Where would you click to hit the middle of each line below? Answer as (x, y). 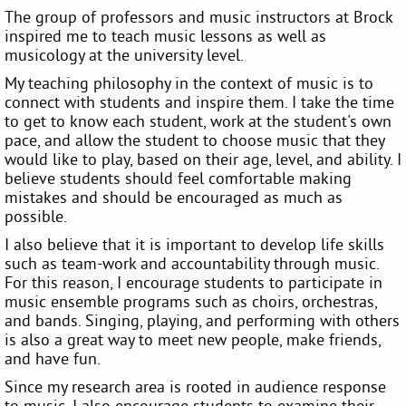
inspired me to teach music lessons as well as (165, 35)
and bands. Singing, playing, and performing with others (202, 320)
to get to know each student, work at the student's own (198, 121)
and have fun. (53, 358)
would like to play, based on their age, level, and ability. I (203, 159)
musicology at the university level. (124, 54)
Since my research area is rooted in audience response (195, 386)
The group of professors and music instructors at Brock (198, 16)
